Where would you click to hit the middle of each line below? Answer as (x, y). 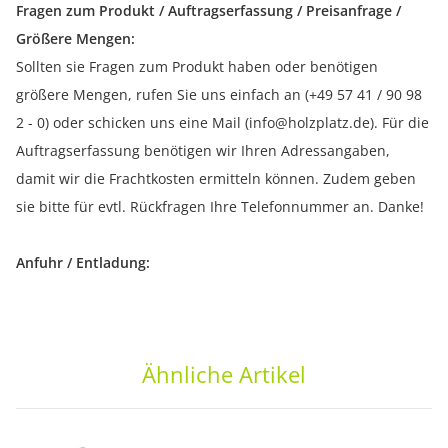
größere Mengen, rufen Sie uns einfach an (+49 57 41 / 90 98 (219, 95)
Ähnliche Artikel (224, 374)
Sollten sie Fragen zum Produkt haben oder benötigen (197, 67)
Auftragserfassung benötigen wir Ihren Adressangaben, (203, 151)
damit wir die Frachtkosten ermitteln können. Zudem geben (216, 179)
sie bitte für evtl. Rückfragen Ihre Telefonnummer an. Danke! (220, 207)
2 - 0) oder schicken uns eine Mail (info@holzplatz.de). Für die (222, 123)
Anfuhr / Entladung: (83, 263)
